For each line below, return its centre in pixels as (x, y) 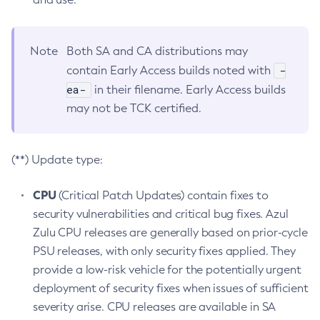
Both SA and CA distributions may (157, 51)
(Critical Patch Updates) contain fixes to (162, 195)
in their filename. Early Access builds (189, 90)
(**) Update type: (57, 160)
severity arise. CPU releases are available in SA (155, 307)
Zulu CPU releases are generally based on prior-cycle (170, 232)
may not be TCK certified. (134, 108)
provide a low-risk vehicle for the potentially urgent (167, 270)
